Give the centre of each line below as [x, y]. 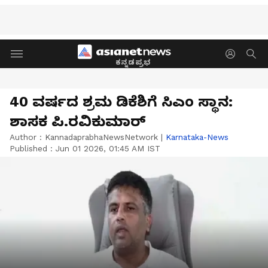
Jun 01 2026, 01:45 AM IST [108, 148]
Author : [27, 137]
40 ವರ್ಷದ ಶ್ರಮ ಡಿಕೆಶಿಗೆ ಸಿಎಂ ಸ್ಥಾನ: [121, 102]
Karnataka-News [197, 137]
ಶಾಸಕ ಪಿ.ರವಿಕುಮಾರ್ [78, 121]
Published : [33, 148]
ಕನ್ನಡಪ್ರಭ [133, 62]
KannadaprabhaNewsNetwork [101, 137]
